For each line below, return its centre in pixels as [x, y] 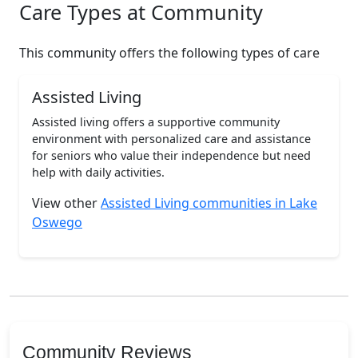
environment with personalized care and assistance [171, 139]
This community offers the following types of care [169, 53]
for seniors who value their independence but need [171, 155]
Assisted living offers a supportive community [156, 122]
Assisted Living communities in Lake [209, 203]
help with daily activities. [98, 172]
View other [66, 203]
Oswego [57, 222]
